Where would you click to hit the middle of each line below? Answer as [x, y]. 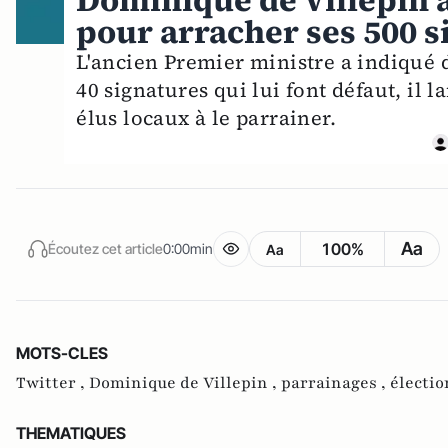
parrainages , [335, 383]
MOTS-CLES [62, 353]
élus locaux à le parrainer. [206, 118]
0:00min [188, 248]
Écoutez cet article [105, 248]
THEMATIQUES [71, 433]
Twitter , [52, 383]
